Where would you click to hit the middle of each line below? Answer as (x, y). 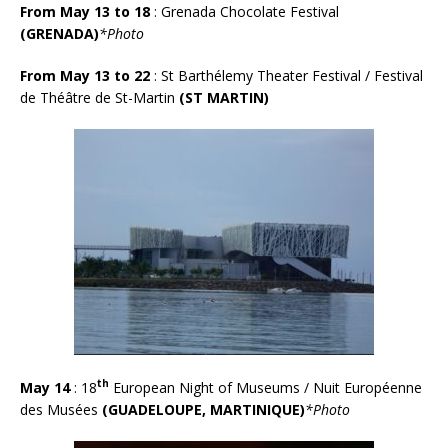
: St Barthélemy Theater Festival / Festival (288, 76)
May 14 (47, 387)
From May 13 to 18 (87, 12)
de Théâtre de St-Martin (99, 98)
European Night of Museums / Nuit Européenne (267, 387)
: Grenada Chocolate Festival (246, 12)
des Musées (61, 409)
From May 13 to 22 (87, 76)
